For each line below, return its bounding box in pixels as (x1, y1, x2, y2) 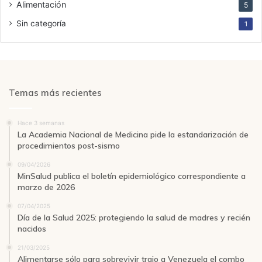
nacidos (18, 223, 46, 235)
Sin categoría (16, 19, 66, 29)
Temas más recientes (9, 87, 102, 99)
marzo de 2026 (18, 182, 75, 193)
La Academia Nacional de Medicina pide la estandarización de (18, 129, 249, 140)
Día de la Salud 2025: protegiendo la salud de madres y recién (18, 212, 250, 223)
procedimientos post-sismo (18, 140, 120, 151)
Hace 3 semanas (18, 119, 64, 127)
